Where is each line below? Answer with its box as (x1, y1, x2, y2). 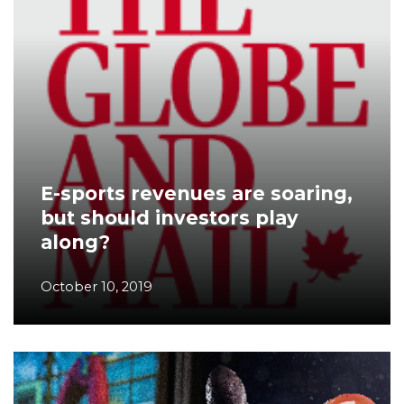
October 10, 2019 (41, 279, 152, 295)
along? (41, 231, 110, 253)
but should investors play (41, 207, 298, 229)
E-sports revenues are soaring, (41, 182, 353, 205)
